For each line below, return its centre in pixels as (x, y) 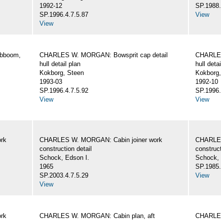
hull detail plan (60, 64)
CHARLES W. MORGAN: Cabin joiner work (101, 140)
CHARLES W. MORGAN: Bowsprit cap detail (104, 55)
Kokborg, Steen (62, 73)
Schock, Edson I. (64, 158)
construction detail (66, 149)
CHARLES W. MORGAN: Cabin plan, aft (97, 216)
